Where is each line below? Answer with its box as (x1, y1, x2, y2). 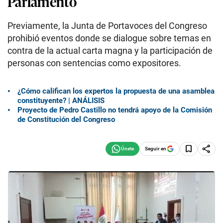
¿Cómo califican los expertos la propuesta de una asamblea (17, 86, 215, 96)
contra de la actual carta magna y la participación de (7, 45, 213, 56)
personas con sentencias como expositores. (7, 58, 181, 68)
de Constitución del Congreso (17, 114, 115, 124)
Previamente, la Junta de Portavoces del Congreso (7, 20, 207, 31)
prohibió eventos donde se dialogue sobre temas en (7, 33, 211, 43)
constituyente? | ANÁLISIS (17, 96, 105, 105)
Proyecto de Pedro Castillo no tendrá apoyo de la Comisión (17, 105, 212, 114)
